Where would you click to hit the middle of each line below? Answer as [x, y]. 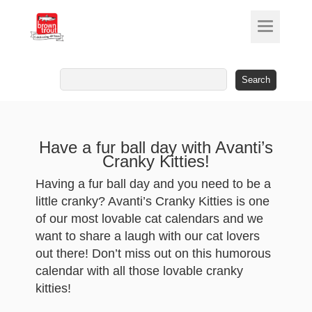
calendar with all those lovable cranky [139, 271]
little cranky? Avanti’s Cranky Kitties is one [152, 201]
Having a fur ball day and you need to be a [153, 184]
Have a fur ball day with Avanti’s [156, 147]
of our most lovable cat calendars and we [149, 219]
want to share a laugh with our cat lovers [147, 236]
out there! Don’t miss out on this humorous [153, 253]
